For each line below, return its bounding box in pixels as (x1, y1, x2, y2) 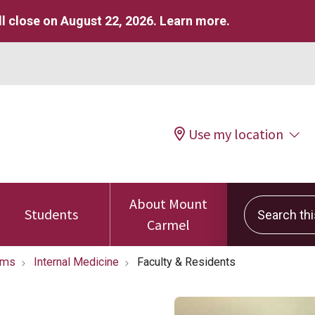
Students (24, 205, 78, 223)
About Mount (129, 195, 208, 212)
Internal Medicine (34, 255, 119, 269)
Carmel (147, 216, 191, 233)
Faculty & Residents (137, 255, 236, 269)
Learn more (160, 13, 226, 28)
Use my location (188, 124, 283, 143)
